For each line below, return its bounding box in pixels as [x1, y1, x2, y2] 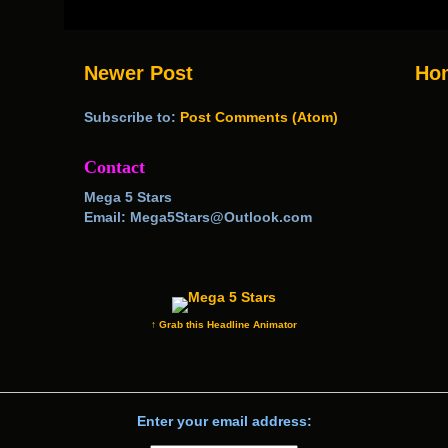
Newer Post [84, 62, 193, 85]
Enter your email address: [136, 412, 312, 429]
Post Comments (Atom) [180, 109, 338, 126]
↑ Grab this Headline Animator [151, 319, 297, 331]
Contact [84, 157, 145, 178]
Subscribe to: [84, 109, 180, 126]
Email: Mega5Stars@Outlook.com [84, 209, 312, 226]
